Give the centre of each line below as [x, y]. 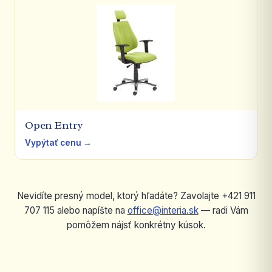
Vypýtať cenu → [58, 142]
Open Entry [54, 125]
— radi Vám [223, 210]
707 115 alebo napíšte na [76, 210]
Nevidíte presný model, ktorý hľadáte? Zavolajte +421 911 [136, 195]
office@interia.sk [163, 210]
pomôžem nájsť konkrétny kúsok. [136, 225]
